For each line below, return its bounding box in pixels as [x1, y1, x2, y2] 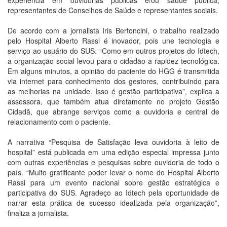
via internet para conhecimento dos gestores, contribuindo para [8, 76, 219, 86]
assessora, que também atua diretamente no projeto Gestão [8, 96, 219, 106]
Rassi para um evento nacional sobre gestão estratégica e [8, 177, 219, 187]
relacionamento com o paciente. [8, 117, 110, 127]
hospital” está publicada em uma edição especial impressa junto [8, 147, 219, 157]
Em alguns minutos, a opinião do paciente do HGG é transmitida [8, 66, 219, 76]
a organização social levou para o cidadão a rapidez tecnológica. [8, 56, 219, 66]
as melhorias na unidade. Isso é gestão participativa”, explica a [8, 86, 219, 96]
